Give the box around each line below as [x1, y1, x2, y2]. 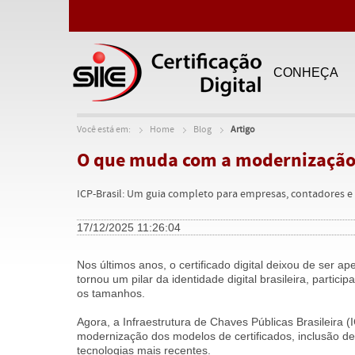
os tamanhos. [77, 287, 145, 300]
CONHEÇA [273, 65, 338, 79]
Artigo [231, 124, 255, 136]
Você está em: [77, 124, 131, 136]
